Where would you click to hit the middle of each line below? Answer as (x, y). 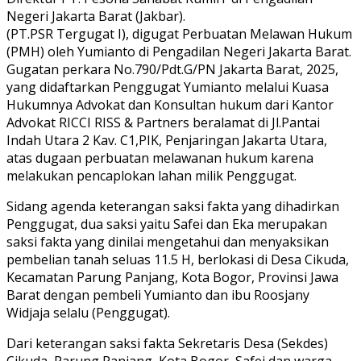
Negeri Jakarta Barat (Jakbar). (96, 17)
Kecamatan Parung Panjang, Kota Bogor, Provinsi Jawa (172, 278)
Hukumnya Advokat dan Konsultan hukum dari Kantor (170, 105)
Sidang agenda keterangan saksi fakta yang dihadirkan (173, 207)
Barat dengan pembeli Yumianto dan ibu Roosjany (158, 295)
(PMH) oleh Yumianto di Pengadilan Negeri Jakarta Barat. (179, 52)
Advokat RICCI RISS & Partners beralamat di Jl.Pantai (163, 123)
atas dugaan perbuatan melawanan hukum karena (160, 158)
